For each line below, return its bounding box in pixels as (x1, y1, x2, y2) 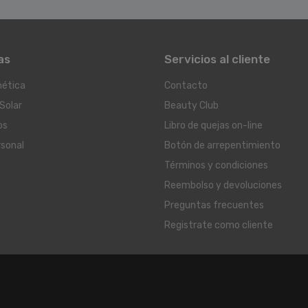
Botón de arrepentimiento (164, 139, 280, 151)
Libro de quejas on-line (164, 119, 263, 131)
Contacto (164, 79, 208, 91)
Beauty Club (164, 99, 219, 111)
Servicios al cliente (164, 52, 270, 66)
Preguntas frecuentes (164, 199, 264, 211)
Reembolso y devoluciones (164, 179, 282, 191)
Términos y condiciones (164, 159, 268, 171)
